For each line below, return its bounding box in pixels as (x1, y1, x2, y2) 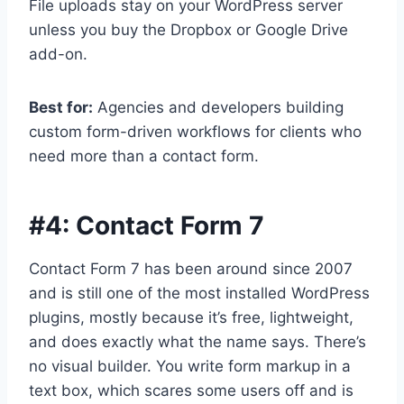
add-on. (29, 45, 87, 64)
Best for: (29, 98, 93, 117)
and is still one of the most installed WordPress (29, 284, 370, 303)
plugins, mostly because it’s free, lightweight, (29, 308, 353, 327)
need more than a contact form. (29, 147, 259, 166)
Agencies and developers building (93, 98, 344, 117)
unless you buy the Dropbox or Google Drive (29, 21, 348, 40)
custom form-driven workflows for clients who (29, 123, 362, 142)
